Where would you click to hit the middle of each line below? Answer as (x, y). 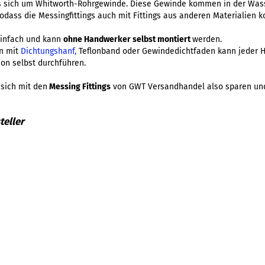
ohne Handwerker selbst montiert (128, 39)
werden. (207, 39)
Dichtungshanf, (49, 51)
